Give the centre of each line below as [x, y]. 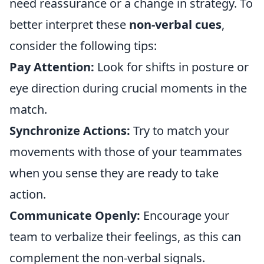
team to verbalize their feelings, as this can [125, 237]
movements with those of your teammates [126, 152]
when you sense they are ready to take [114, 173]
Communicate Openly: [75, 215]
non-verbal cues [175, 24]
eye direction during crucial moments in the [128, 88]
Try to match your [180, 131]
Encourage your [185, 215]
